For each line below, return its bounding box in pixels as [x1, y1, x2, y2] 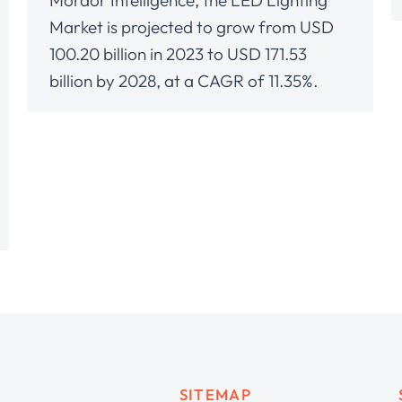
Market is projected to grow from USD [49, 16, 334, 39]
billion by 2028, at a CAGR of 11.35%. [49, 70, 318, 92]
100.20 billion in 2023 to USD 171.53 [49, 43, 307, 66]
